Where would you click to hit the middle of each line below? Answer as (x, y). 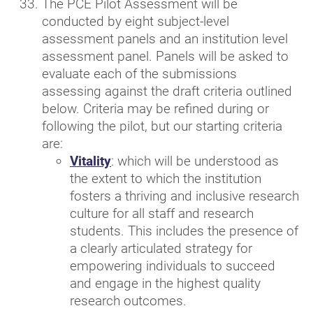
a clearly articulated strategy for (161, 248)
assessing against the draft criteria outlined (167, 91)
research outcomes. (128, 301)
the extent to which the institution (166, 179)
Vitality (90, 161)
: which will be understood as (195, 161)
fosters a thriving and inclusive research (184, 196)
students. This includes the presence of (184, 231)
